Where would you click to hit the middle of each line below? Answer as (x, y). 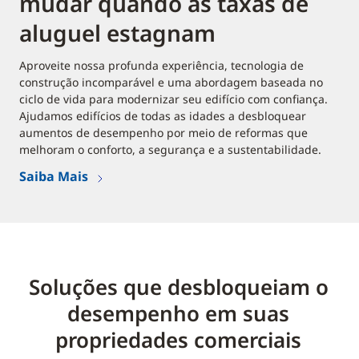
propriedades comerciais (178, 339)
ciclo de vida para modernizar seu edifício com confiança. (173, 99)
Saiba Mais (54, 177)
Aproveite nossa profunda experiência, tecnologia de (161, 66)
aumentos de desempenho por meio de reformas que (163, 133)
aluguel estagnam (117, 33)
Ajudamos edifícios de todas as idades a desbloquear (163, 116)
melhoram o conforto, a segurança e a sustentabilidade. (170, 150)
